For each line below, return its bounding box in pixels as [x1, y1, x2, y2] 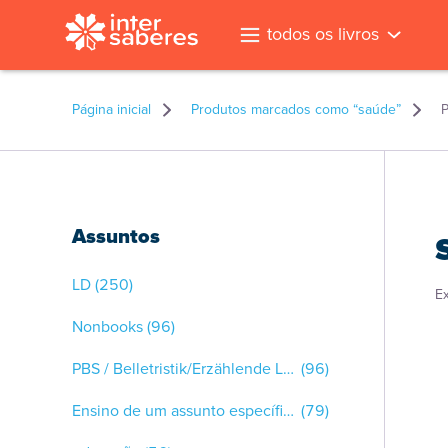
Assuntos [72, 221, 160, 251]
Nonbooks [72, 315, 143, 338]
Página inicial [72, 99, 151, 120]
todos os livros [266, 21, 379, 47]
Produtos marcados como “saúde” [191, 99, 401, 120]
